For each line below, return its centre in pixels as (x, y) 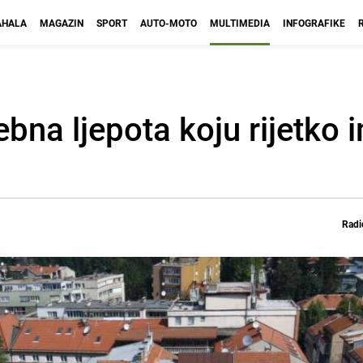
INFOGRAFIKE (314, 23)
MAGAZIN (62, 23)
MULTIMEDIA (240, 23)
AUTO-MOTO (169, 23)
